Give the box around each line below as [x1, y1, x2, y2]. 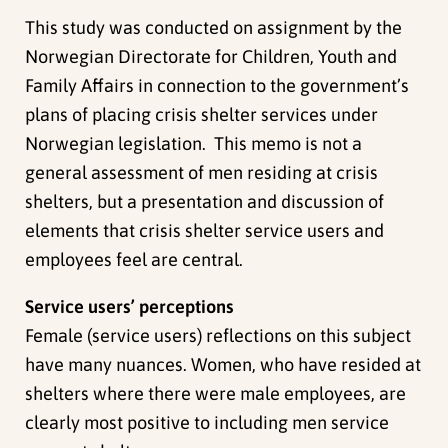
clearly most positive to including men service [25, 411, 390, 433]
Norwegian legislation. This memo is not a [25, 132, 363, 154]
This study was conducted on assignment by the [25, 16, 403, 38]
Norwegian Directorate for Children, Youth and [25, 45, 398, 67]
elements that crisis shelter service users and [25, 219, 385, 241]
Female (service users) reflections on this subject [25, 324, 412, 346]
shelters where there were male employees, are [25, 382, 407, 404]
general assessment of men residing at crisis [25, 161, 379, 183]
